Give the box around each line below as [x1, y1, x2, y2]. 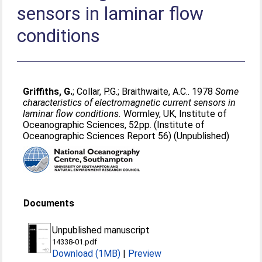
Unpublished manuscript [52, 225, 150, 236]
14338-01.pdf [52, 237, 98, 246]
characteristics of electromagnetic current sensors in [23, 97, 236, 108]
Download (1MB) [52, 248, 121, 259]
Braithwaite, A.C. [122, 86, 188, 97]
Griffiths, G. [23, 86, 73, 97]
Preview [128, 248, 162, 259]
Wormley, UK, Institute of [121, 108, 227, 119]
